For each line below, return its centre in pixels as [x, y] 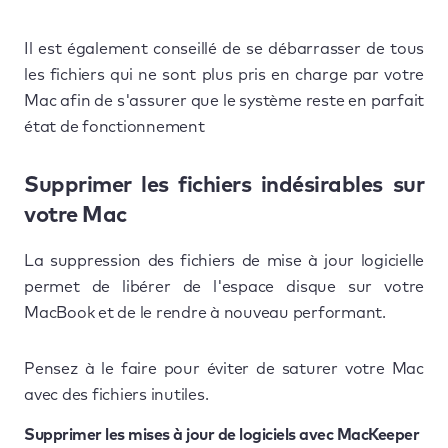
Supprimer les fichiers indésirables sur [224, 185]
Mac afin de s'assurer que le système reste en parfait [224, 100]
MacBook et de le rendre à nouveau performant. [205, 312]
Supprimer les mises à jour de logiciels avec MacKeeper [221, 434]
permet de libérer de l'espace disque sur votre [224, 286]
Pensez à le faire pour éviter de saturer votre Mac [224, 368]
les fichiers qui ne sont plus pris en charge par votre [224, 74]
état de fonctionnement [114, 126]
